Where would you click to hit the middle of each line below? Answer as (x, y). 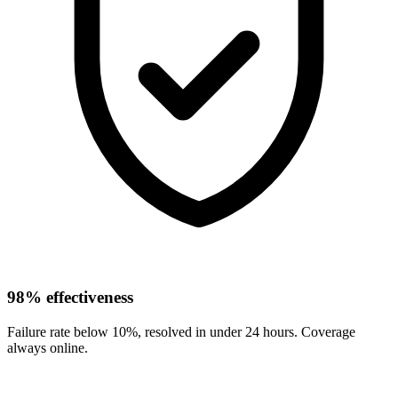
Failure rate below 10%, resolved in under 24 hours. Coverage (181, 331)
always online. (48, 347)
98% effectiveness (70, 297)
